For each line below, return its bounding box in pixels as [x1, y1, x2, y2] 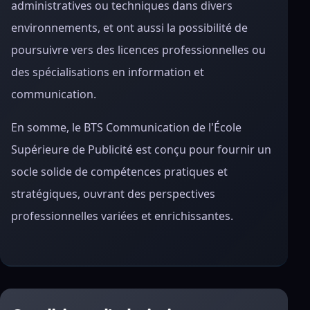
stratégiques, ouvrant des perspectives [11, 186, 215, 201]
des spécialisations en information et [11, 64, 204, 80]
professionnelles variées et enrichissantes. [11, 208, 233, 224]
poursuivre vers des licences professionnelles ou [11, 42, 266, 57]
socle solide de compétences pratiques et [11, 164, 228, 179]
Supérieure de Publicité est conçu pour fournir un [11, 142, 271, 157]
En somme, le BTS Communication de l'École [11, 120, 241, 135]
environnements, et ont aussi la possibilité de [11, 20, 248, 35]
